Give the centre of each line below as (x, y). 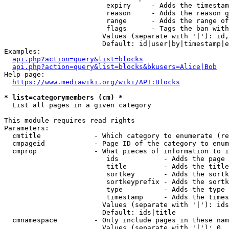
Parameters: (27, 128)
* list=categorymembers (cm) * (63, 97)
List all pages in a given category (78, 105)
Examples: (22, 51)
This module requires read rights (70, 120)
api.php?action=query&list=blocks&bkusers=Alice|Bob (114, 67)
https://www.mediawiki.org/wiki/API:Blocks (96, 82)
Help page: (25, 74)
